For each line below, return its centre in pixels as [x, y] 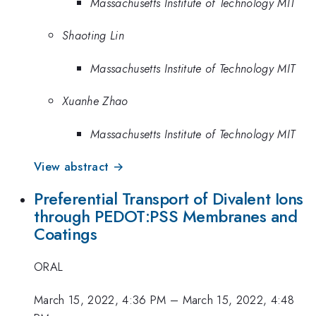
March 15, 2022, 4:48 [238, 299]
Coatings [66, 234]
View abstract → [79, 167]
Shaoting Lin [93, 36]
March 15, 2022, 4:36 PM [100, 299]
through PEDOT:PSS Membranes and [166, 216]
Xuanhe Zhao [95, 101]
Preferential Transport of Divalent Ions [169, 199]
